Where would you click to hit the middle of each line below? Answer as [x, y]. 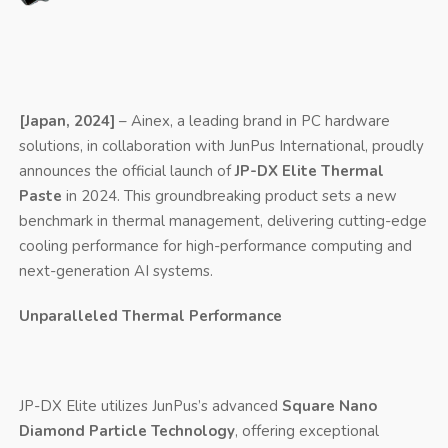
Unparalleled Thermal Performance [150, 315]
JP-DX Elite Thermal [309, 170]
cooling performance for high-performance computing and [215, 245]
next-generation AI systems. [115, 270]
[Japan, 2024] [66, 120]
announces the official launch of [126, 170]
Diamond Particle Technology [126, 430]
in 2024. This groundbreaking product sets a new [229, 195]
